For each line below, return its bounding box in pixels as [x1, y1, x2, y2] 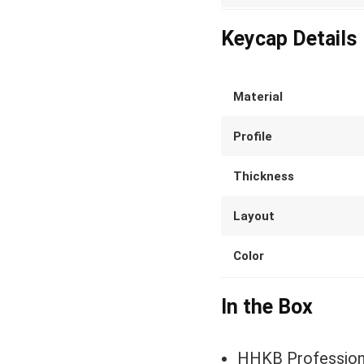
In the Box [221, 295, 313, 318]
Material [233, 89, 283, 104]
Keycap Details [221, 27, 357, 50]
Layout [233, 209, 275, 223]
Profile [233, 129, 272, 144]
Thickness [233, 169, 294, 184]
